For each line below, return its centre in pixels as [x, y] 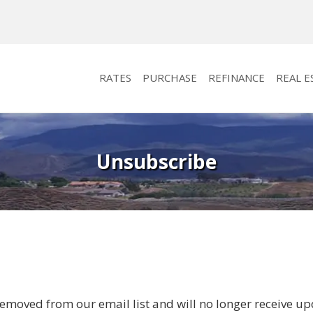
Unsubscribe [156, 161]
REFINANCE [236, 77]
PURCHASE [170, 77]
